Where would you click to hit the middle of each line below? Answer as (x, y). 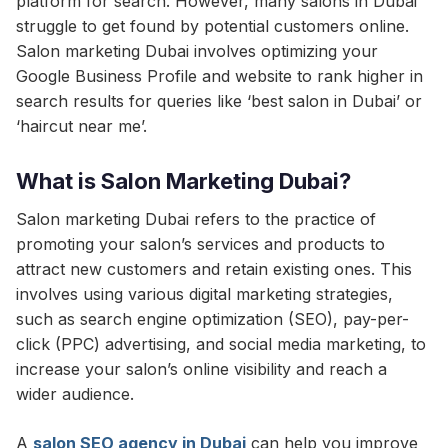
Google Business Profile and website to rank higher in (219, 76)
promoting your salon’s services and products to (200, 244)
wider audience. (75, 394)
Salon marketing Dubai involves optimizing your (197, 51)
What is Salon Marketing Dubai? (183, 181)
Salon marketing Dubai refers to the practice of (196, 219)
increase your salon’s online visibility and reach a (201, 369)
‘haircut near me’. (81, 126)
